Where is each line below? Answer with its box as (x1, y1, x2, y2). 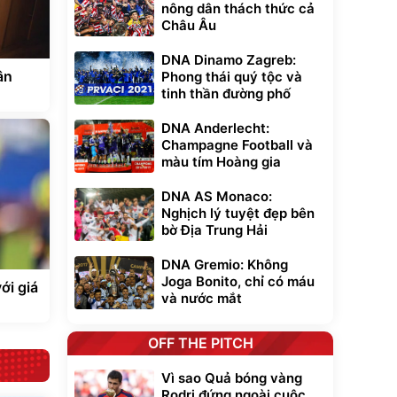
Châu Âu (161, 17, 216, 34)
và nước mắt (161, 290, 242, 307)
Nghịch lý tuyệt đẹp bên (161, 205, 315, 222)
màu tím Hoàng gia (161, 153, 281, 170)
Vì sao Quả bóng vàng (161, 370, 302, 386)
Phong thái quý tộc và (161, 68, 302, 85)
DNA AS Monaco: (161, 188, 272, 205)
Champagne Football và (161, 136, 313, 153)
